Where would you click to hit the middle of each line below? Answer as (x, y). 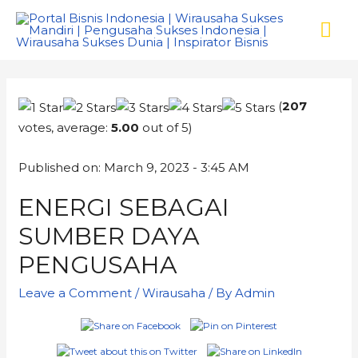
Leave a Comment (76, 292)
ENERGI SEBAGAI (124, 207)
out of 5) (166, 127)
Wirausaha (174, 292)
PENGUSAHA (98, 265)
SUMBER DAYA (109, 236)
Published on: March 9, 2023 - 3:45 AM (134, 167)
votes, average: (65, 127)
